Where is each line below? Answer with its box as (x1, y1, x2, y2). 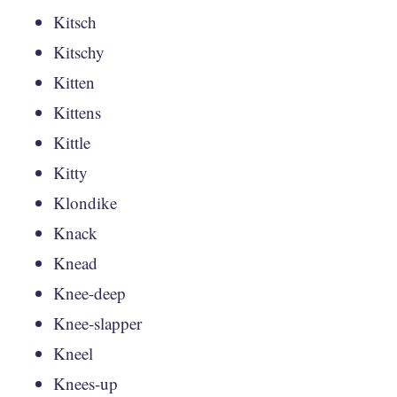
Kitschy (53, 40, 105, 63)
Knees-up (53, 371, 118, 394)
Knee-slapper (53, 311, 142, 334)
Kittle (53, 130, 90, 153)
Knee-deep (53, 281, 126, 304)
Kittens (53, 100, 101, 123)
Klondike (53, 191, 117, 214)
